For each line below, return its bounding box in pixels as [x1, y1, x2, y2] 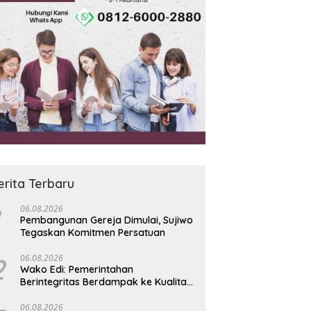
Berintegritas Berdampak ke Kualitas [20, 275, 192, 288]
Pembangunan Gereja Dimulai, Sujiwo [20, 213, 194, 226]
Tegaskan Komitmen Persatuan [20, 226, 166, 239]
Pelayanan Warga [20, 287, 104, 301]
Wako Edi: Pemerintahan [20, 262, 134, 276]
